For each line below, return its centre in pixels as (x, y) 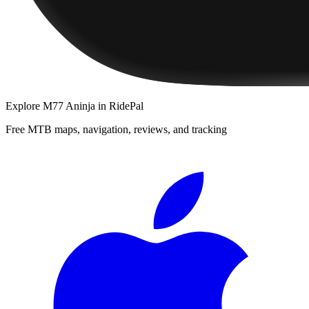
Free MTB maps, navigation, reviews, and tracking (116, 129)
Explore (24, 106)
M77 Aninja (69, 106)
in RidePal (119, 106)
